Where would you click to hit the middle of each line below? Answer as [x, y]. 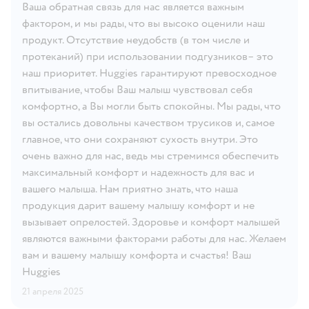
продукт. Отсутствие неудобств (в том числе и [136, 40]
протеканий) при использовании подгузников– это [148, 56]
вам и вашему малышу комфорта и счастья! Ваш [137, 255]
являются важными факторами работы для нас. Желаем [154, 238]
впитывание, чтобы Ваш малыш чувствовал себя [137, 89]
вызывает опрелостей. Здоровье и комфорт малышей [151, 222]
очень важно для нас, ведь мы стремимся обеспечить [150, 156]
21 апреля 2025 [53, 291]
